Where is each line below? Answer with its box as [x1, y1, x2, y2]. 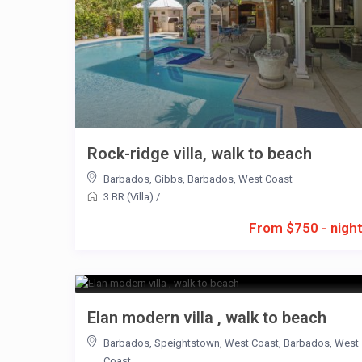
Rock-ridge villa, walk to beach [86, 144, 312, 164]
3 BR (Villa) [103, 191, 154, 204]
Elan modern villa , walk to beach [86, 308, 326, 328]
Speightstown [154, 337, 220, 350]
